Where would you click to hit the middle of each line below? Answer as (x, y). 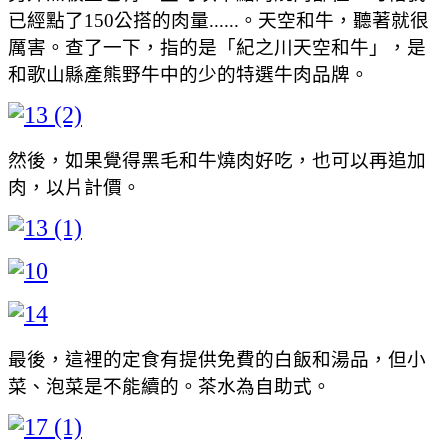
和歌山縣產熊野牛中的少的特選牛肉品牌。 (188, 74)
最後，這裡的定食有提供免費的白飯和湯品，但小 (217, 359)
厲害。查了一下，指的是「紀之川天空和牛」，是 (217, 47)
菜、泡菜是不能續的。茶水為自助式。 (169, 386)
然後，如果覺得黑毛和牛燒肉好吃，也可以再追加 (217, 160)
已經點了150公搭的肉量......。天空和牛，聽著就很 (218, 20)
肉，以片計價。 (74, 187)
